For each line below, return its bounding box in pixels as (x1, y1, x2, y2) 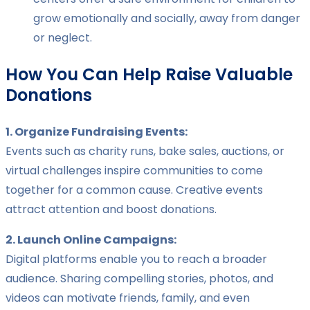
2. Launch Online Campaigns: (6, 232, 176, 248)
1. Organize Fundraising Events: (6, 124, 188, 140)
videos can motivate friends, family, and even (6, 290, 250, 307)
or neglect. (33, 30, 92, 46)
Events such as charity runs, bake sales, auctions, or (6, 143, 284, 160)
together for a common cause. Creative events (6, 182, 263, 199)
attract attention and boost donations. (6, 201, 217, 218)
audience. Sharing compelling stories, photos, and (6, 271, 273, 287)
